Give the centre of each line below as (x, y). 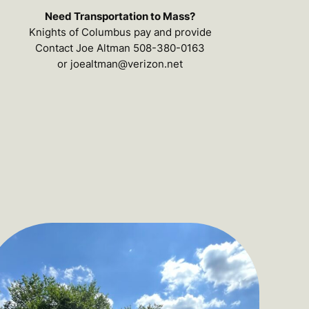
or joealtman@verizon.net (120, 64)
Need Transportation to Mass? (120, 17)
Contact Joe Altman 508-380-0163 (120, 48)
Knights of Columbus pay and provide (120, 32)
